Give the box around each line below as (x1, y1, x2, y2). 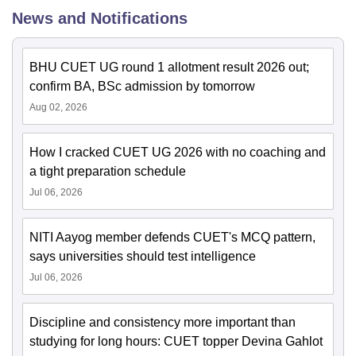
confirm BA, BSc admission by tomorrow (29, 79, 255, 94)
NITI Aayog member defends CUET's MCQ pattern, (29, 230, 315, 245)
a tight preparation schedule (29, 164, 186, 179)
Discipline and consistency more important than (29, 315, 296, 330)
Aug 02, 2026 (29, 102, 87, 114)
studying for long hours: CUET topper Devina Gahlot (29, 335, 323, 349)
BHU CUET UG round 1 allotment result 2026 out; (29, 60, 309, 75)
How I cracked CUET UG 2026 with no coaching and (29, 145, 326, 160)
